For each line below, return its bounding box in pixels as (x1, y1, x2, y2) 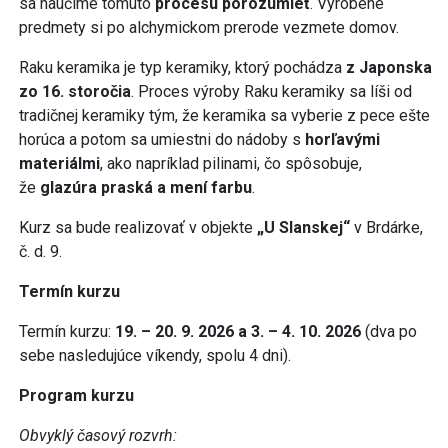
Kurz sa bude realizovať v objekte (19, 217, 257, 237)
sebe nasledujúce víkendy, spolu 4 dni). (19, 345, 291, 365)
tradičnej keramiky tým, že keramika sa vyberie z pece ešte (19, 105, 430, 125)
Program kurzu (19, 385, 134, 405)
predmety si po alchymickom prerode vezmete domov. (19, 17, 399, 37)
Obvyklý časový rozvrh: (19, 425, 177, 445)
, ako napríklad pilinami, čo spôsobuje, (100, 153, 362, 173)
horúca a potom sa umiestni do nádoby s (19, 129, 305, 149)
